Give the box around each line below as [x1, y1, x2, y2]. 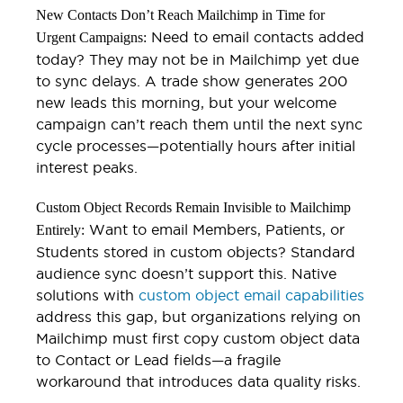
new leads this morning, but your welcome [36, 94, 336, 111]
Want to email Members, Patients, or [85, 220, 345, 237]
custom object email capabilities [139, 286, 364, 303]
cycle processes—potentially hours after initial [36, 137, 355, 154]
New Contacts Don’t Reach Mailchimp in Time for [36, 6, 325, 22]
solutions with [36, 286, 139, 303]
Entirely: [36, 221, 85, 237]
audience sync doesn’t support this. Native [36, 264, 336, 282]
